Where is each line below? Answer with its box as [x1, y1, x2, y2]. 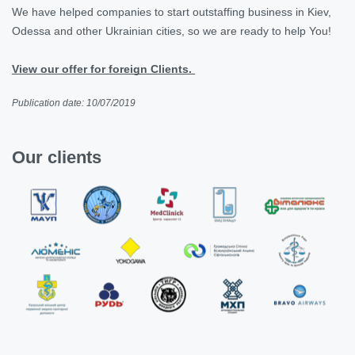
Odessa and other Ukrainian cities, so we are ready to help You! [12, 24, 334, 37]
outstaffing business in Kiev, [193, 5, 331, 18]
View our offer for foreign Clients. [12, 62, 195, 75]
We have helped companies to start [12, 5, 193, 18]
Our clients [12, 147, 101, 167]
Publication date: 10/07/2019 [12, 97, 136, 109]
